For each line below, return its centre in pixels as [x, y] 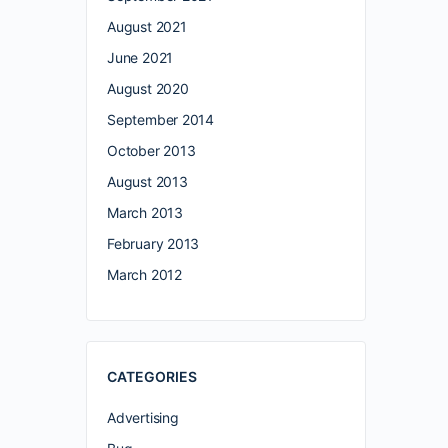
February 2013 [153, 243]
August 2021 [147, 26]
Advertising [143, 417]
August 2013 [147, 181]
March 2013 [145, 212]
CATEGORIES [152, 376]
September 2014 [161, 119]
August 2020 [148, 88]
